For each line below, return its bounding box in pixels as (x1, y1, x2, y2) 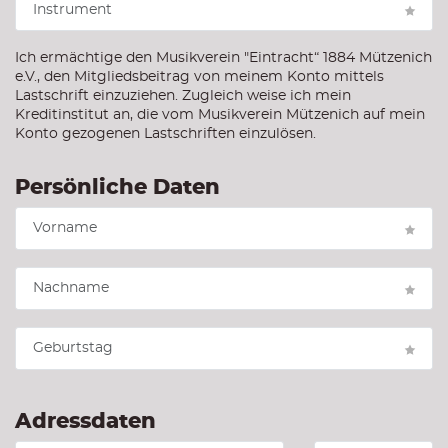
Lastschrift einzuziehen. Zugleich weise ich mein (15, 88, 351, 103)
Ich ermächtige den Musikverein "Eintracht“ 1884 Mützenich (15, 50, 432, 65)
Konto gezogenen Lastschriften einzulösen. (15, 126, 316, 141)
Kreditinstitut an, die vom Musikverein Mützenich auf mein (15, 107, 425, 122)
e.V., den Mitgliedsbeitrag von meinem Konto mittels (15, 69, 384, 84)
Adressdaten (15, 410, 156, 432)
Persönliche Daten (15, 177, 220, 199)
